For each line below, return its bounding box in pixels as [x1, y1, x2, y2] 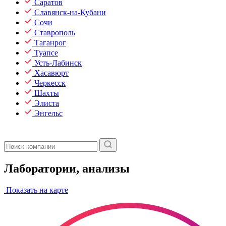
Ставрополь [34, 28, 75, 37]
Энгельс [34, 109, 63, 118]
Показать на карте [4, 185, 68, 194]
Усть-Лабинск [34, 59, 82, 67]
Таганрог [34, 38, 66, 47]
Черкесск [34, 79, 66, 87]
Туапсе [34, 48, 58, 57]
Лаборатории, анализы [4, 161, 130, 175]
